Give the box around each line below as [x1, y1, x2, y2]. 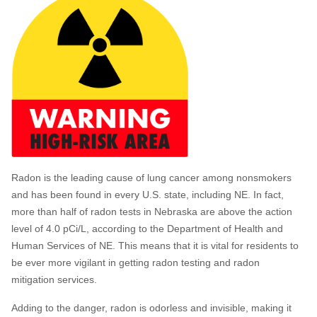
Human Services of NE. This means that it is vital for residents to [11, 239, 299, 251]
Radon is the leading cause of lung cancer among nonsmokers [11, 171, 292, 183]
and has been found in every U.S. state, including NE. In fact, [11, 188, 284, 200]
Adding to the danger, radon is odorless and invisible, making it [11, 301, 292, 313]
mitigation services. [11, 273, 97, 285]
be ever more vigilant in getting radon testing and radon [11, 256, 260, 268]
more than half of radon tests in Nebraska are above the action [11, 205, 292, 217]
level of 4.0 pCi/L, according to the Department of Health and [11, 222, 283, 234]
